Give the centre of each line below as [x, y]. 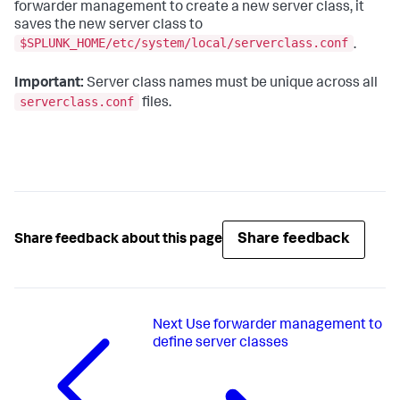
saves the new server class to [108, 25]
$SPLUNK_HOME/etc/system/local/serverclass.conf [184, 43]
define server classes [220, 344]
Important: [49, 84]
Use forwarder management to [283, 326]
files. [155, 104]
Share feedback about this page [118, 240]
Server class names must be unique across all [231, 84]
